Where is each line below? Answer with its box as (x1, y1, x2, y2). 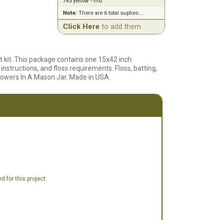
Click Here (62, 22, 100, 31)
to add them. (99, 22, 142, 31)
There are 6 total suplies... (77, 9, 143, 16)
